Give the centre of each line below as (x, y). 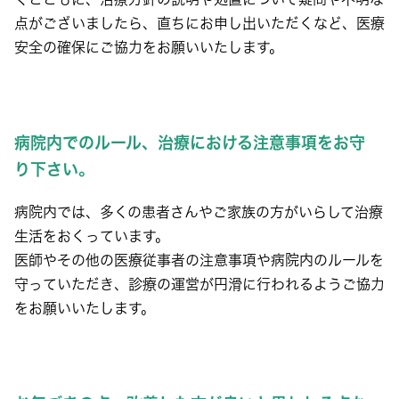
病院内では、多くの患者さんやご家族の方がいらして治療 (199, 212)
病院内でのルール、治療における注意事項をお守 (190, 142)
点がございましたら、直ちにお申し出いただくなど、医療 (199, 23)
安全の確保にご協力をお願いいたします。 (149, 47)
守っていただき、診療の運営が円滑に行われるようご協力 (199, 284)
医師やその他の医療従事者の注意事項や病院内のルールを (199, 260)
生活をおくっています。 (92, 236)
